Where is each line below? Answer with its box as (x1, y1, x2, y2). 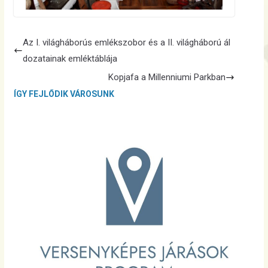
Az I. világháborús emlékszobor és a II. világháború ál (22, 36, 230, 48)
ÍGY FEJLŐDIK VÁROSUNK (13, 89, 114, 99)
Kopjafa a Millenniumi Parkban (108, 71, 226, 83)
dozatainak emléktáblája (22, 53, 117, 64)
